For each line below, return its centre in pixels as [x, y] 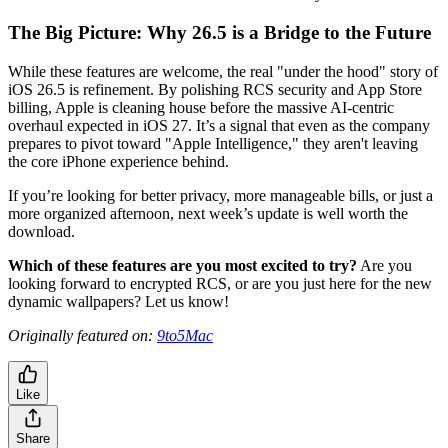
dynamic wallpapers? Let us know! [118, 301]
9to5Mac [185, 335]
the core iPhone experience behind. [118, 161]
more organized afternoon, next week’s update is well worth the [208, 213]
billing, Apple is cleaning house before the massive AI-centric [201, 107]
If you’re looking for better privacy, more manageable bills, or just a [220, 195]
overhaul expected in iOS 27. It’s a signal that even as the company [219, 125]
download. [41, 231]
